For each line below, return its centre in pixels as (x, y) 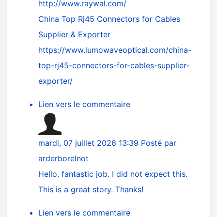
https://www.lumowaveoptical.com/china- (115, 50)
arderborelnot (63, 158)
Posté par (159, 143)
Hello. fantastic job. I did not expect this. (113, 174)
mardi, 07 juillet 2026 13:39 (90, 143)
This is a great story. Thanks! (91, 189)
